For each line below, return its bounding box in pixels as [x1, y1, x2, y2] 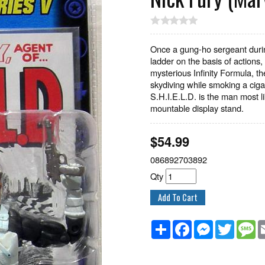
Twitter [234, 218, 260, 231]
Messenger [213, 218, 255, 231]
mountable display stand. [150, 102, 244, 114]
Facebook [192, 218, 228, 231]
